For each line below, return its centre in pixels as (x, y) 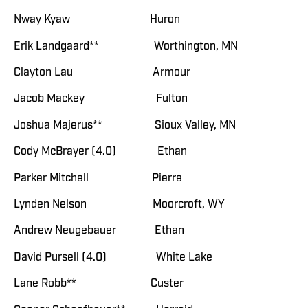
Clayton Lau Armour (102, 72)
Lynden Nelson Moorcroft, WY (119, 204)
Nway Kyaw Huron (97, 20)
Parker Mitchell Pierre (98, 178)
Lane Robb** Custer (99, 284)
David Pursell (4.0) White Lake (113, 257)
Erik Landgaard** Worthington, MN (126, 46)
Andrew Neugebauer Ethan (99, 231)
